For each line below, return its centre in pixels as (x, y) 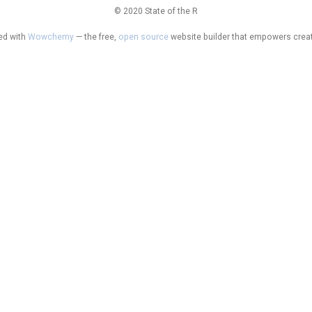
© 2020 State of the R (156, 11)
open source (143, 37)
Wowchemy (50, 37)
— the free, (96, 37)
